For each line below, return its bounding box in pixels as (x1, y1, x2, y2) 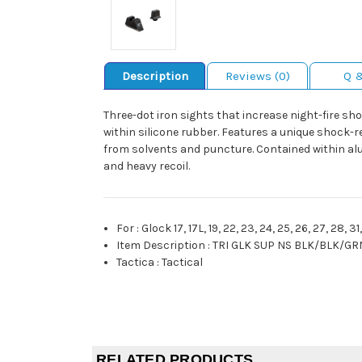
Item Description (116, 238, 206, 253)
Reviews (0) (225, 69, 290, 84)
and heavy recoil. (103, 159, 190, 174)
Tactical (162, 255, 204, 270)
